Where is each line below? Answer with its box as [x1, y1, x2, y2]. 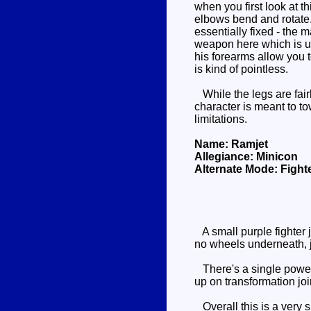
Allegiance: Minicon [194, 151, 298, 162]
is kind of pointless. [194, 63, 288, 75]
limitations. [194, 113, 247, 125]
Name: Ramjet [194, 138, 268, 150]
